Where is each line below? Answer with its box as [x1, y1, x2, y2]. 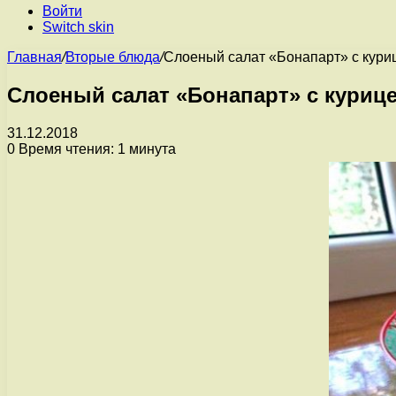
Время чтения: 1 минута [15, 141, 176, 156]
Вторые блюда [65, 49, 160, 65]
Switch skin [42, 19, 114, 34]
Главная [7, 49, 62, 65]
